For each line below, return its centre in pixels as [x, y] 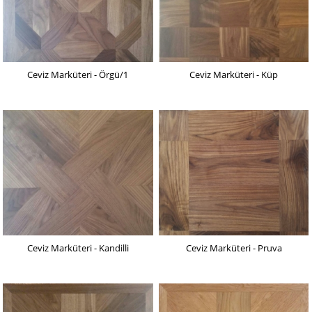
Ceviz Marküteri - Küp [234, 75]
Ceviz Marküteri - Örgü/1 [78, 75]
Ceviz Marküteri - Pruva [234, 248]
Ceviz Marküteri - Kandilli [78, 248]
